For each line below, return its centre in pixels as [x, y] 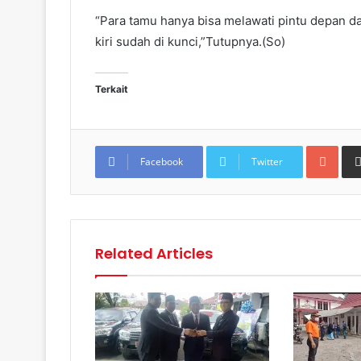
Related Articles [154, 253]
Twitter [267, 161]
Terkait [112, 89]
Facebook [162, 161]
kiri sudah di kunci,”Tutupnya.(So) [190, 41]
